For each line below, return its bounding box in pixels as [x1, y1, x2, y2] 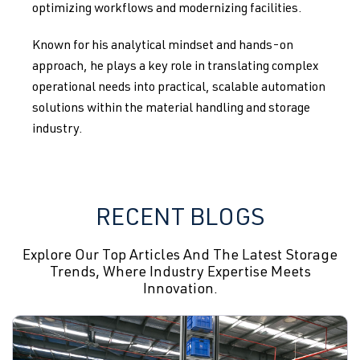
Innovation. [142, 283, 218, 297]
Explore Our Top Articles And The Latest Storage [22, 249, 337, 264]
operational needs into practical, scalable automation [32, 82, 325, 95]
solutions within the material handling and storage [32, 103, 310, 116]
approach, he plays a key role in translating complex [32, 61, 318, 74]
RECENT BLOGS [96, 208, 264, 232]
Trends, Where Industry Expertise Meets [49, 266, 311, 280]
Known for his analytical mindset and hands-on [32, 40, 293, 53]
